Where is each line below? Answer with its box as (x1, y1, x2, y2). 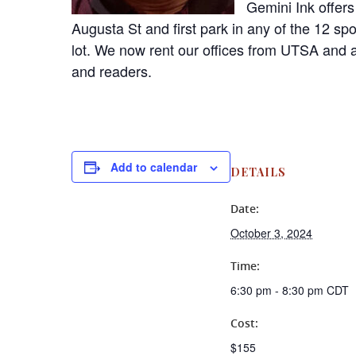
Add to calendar (110, 158, 197, 175)
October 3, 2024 (230, 224, 312, 241)
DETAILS (230, 164, 286, 180)
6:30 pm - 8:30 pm (230, 281, 327, 298)
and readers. (72, 60, 152, 81)
